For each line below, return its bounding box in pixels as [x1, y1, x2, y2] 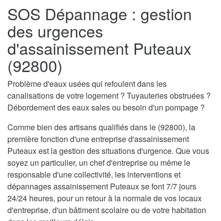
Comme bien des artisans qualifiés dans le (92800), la [7, 121, 195, 133]
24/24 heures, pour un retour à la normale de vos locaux [7, 192, 202, 204]
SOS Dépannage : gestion [7, 2, 192, 25]
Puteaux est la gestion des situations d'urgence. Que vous [7, 145, 209, 157]
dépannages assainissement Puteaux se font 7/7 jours [7, 181, 196, 192]
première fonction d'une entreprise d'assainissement [7, 133, 189, 145]
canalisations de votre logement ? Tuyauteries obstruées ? [7, 90, 211, 102]
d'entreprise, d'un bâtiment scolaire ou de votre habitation [7, 204, 206, 216]
